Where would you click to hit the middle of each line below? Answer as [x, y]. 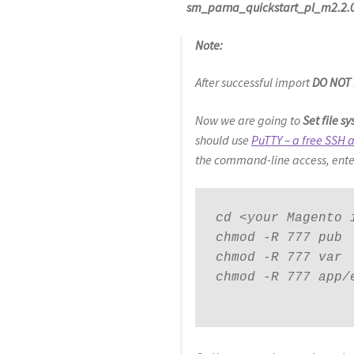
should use [224, 140]
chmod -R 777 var [279, 257]
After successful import [254, 83]
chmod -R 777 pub [279, 237]
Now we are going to [249, 121]
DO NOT [332, 83]
